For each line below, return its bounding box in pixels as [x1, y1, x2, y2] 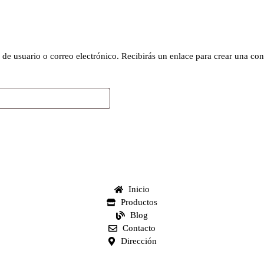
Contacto [122, 223, 156, 233]
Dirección [121, 236, 157, 246]
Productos [120, 197, 157, 207]
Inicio [128, 184, 150, 194]
